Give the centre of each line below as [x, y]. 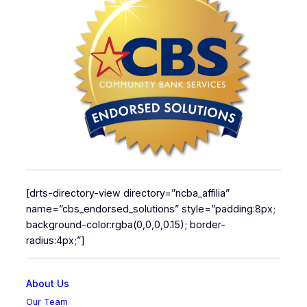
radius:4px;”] [55, 241]
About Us [47, 284]
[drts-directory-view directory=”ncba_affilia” [127, 193]
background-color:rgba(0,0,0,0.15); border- [125, 225]
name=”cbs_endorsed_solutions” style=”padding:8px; [150, 209]
